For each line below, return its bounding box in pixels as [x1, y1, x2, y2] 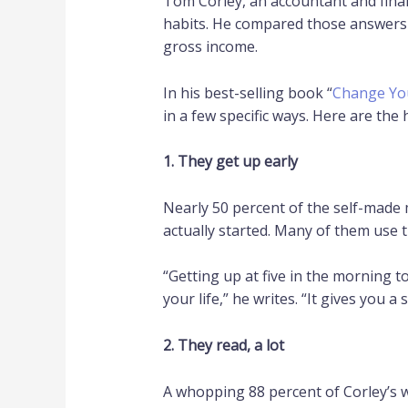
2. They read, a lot [162, 334, 284, 355]
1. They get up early [162, 151, 298, 172]
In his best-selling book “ [162, 82, 332, 103]
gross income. [162, 36, 258, 56]
